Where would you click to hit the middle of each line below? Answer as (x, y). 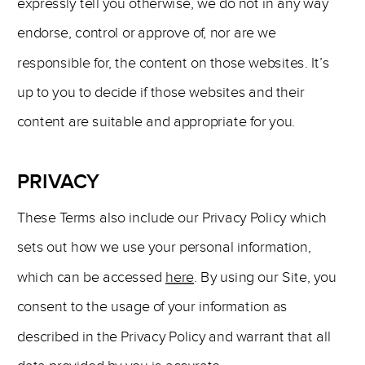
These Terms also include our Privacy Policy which (172, 218)
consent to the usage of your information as (152, 307)
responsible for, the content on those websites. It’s (174, 63)
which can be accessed (91, 277)
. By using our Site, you (265, 277)
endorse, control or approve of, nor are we (147, 33)
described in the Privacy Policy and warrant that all (174, 336)
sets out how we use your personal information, (165, 247)
